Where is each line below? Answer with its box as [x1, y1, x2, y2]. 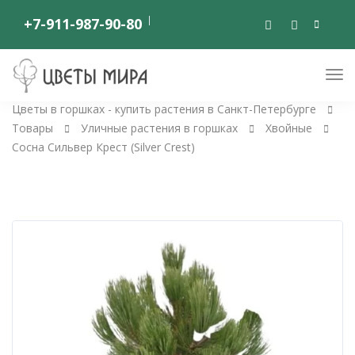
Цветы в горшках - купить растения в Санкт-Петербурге [12, 101, 316, 116]
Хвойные [265, 120, 312, 136]
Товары [12, 120, 53, 136]
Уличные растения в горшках [81, 120, 238, 136]
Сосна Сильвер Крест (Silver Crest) [12, 139, 195, 155]
